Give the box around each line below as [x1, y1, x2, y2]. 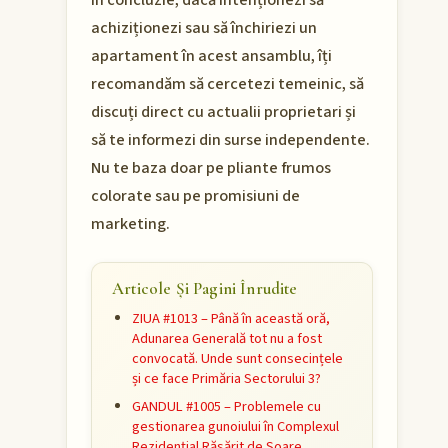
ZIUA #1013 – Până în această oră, [132, 308, 330, 330]
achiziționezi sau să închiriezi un [91, 16, 317, 41]
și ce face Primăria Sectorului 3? [132, 368, 321, 390]
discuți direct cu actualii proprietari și [91, 100, 356, 125]
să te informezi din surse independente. [91, 128, 370, 153]
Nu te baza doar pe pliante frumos [91, 156, 331, 181]
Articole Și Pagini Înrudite [112, 278, 298, 300]
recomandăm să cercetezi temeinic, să [91, 72, 364, 97]
